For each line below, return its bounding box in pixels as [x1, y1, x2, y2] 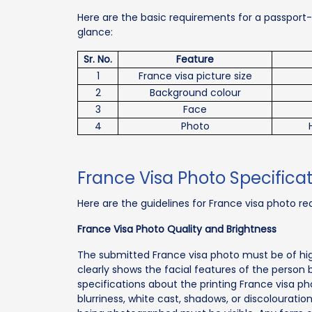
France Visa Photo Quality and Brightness [77, 221, 277, 236]
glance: [77, 24, 114, 39]
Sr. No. [84, 52, 113, 66]
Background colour [149, 85, 241, 100]
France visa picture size [138, 68, 252, 83]
